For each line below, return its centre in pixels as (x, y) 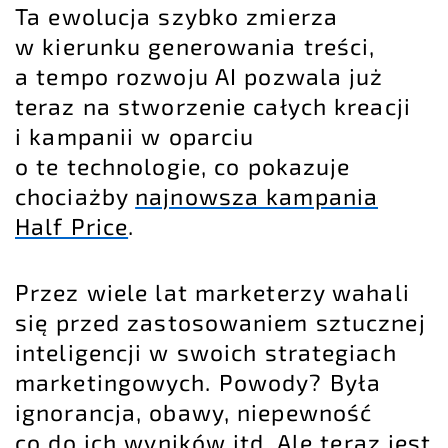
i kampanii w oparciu (135, 135)
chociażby (75, 195)
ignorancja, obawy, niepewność (194, 411)
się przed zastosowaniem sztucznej (220, 321)
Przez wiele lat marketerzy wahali (212, 291)
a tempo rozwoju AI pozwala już (199, 75)
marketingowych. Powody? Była (198, 381)
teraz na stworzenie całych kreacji (213, 105)
